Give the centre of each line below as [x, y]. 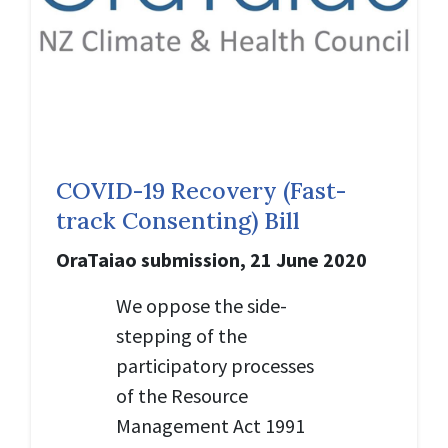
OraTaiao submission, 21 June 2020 [211, 259]
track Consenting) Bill [178, 219]
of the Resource [182, 395]
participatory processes [215, 365]
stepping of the [181, 335]
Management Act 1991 [210, 425]
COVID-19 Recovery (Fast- [201, 189]
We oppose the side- [201, 305]
